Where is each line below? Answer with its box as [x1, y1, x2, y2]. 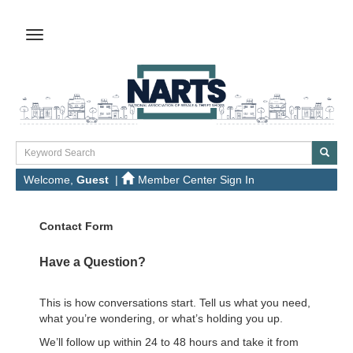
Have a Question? [39, 255, 146, 269]
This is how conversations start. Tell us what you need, [39, 295, 310, 309]
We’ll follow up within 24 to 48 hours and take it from [39, 335, 299, 348]
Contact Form [39, 219, 113, 232]
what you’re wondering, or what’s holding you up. [39, 311, 283, 325]
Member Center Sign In [138, 173, 255, 186]
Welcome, [24, 173, 76, 186]
